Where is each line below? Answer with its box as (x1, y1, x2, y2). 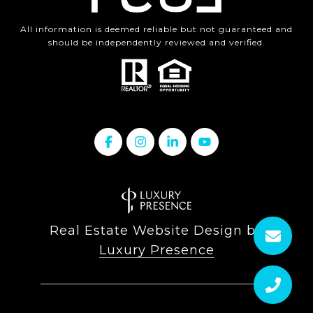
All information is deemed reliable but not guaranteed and (20, 24, 293, 35)
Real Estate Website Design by (50, 223, 263, 239)
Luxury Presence (99, 242, 214, 259)
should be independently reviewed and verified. (48, 37, 265, 48)
